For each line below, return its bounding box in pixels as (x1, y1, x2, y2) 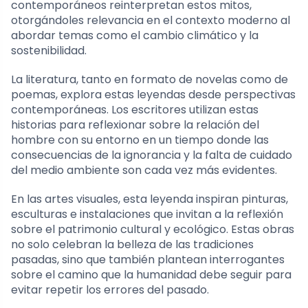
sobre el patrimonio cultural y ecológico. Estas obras (11, 221, 294, 237)
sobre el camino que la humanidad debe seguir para (11, 266, 291, 283)
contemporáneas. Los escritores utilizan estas (11, 101, 258, 118)
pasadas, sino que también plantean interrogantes (11, 251, 285, 267)
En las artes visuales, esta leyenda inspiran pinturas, (11, 190, 288, 207)
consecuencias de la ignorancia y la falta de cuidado (11, 146, 292, 163)
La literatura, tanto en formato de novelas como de (11, 71, 288, 87)
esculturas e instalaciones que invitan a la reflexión (11, 206, 283, 222)
